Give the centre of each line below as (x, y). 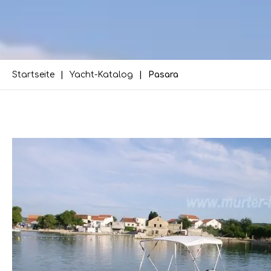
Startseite (33, 74)
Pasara (163, 74)
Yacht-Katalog (101, 74)
